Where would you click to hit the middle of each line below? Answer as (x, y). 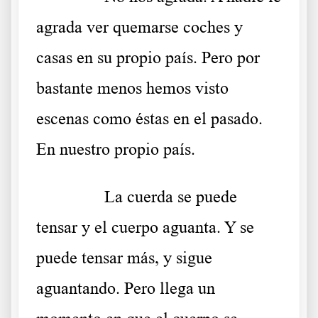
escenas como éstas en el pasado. (149, 118)
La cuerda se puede (171, 196)
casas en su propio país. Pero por (148, 57)
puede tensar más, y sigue (124, 257)
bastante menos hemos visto (132, 88)
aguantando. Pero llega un (126, 288)
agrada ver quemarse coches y (139, 27)
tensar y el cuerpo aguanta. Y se (145, 227)
